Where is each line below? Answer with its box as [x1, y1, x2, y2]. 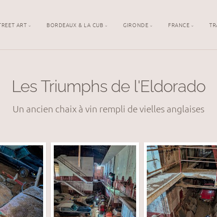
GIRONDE [123, 20, 149, 29]
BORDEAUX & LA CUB [46, 20, 104, 29]
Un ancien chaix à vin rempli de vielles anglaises [13, 103, 204, 115]
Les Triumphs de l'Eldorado [12, 77, 205, 96]
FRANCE [168, 20, 190, 29]
